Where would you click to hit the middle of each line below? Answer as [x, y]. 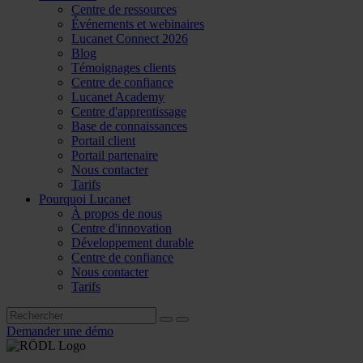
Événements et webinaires [138, 24]
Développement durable [132, 243]
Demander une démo [60, 331]
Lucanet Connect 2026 [130, 38]
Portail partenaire [115, 155]
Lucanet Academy [118, 97]
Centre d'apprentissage [129, 111]
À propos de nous [117, 214]
